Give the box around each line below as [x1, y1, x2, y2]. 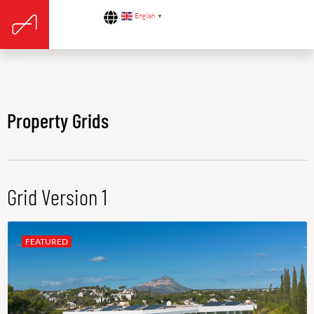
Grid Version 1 [7, 183, 107, 210]
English [135, 11, 156, 21]
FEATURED [25, 236, 68, 247]
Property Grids [7, 108, 109, 132]
